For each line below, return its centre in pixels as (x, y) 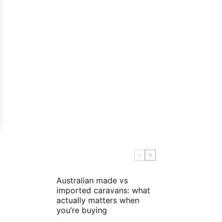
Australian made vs (92, 181)
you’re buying (82, 210)
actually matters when (98, 200)
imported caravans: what (103, 191)
